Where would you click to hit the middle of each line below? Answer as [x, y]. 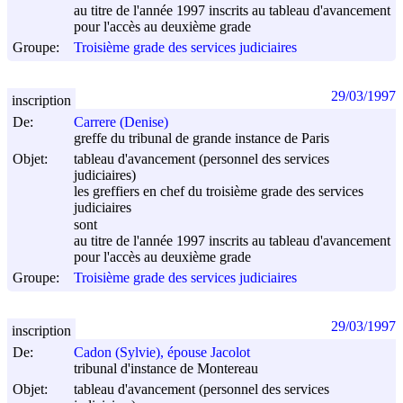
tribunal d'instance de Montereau [166, 369]
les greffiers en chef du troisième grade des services [219, 192]
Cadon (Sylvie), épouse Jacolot [162, 353]
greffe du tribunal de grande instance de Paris [201, 139]
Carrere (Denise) [121, 122]
